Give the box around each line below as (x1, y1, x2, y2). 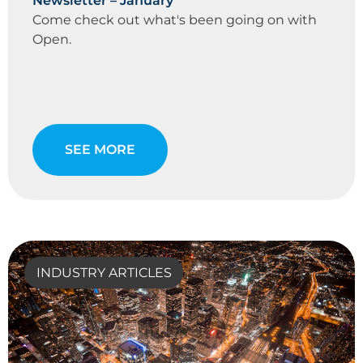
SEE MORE (65, 142, 135, 158)
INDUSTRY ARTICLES (36, 265, 172, 281)
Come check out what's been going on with (32, 12, 317, 28)
